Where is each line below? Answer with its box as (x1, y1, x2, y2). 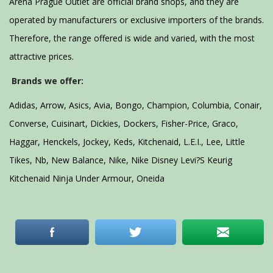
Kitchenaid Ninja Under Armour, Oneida (9, 172, 165, 184)
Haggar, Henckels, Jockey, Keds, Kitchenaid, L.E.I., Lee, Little (9, 136, 245, 147)
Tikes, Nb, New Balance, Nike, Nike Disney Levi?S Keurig (9, 154, 232, 166)
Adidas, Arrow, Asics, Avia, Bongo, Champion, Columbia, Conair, (9, 99, 262, 111)
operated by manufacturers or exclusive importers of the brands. (9, 14, 264, 26)
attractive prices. (9, 51, 74, 62)
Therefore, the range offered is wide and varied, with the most (9, 32, 255, 44)
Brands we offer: (9, 75, 83, 87)
